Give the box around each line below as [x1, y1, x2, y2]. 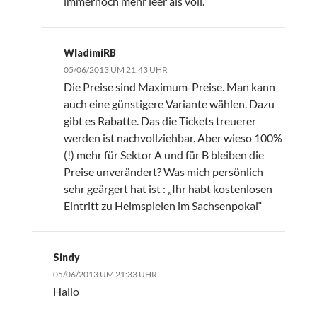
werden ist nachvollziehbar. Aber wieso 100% [63, 131, 282, 145]
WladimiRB [63, 47, 116, 59]
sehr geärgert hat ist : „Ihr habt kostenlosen [63, 182, 272, 196]
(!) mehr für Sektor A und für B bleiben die [63, 148, 264, 162]
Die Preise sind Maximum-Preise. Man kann [63, 80, 275, 94]
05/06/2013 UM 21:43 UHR [63, 64, 168, 76]
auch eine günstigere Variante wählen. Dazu [63, 97, 275, 111]
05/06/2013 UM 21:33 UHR [52, 269, 157, 280]
